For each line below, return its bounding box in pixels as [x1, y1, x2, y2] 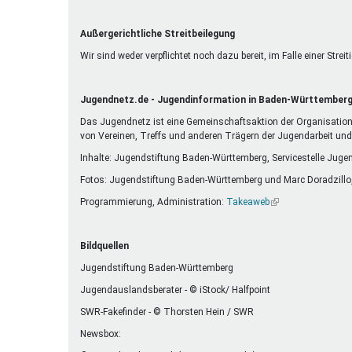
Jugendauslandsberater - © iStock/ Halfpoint [80, 284, 270, 295]
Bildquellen [80, 240, 129, 251]
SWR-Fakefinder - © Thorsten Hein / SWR [80, 306, 254, 317]
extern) [269, 225, 299, 236]
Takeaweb [226, 196, 269, 207]
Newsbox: [80, 328, 121, 339]
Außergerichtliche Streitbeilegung [80, 28, 235, 39]
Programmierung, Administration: [80, 196, 226, 207]
